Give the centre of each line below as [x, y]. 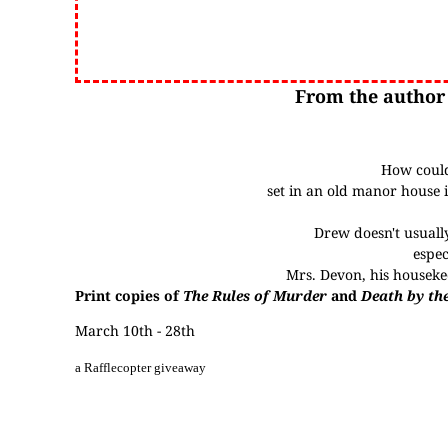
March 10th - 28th [135, 330]
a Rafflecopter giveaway [140, 367]
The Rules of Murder [255, 295]
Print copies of [129, 295]
